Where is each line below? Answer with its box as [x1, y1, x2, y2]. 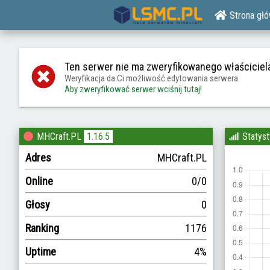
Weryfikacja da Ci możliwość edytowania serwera [64, 73, 238, 84]
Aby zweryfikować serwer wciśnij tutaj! [64, 84, 202, 95]
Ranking [25, 222, 59, 234]
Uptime [25, 245, 56, 258]
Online [25, 175, 53, 187]
